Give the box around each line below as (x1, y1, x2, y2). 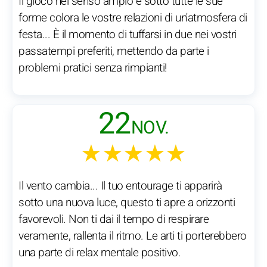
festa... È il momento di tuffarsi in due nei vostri (18, 26, 237, 44)
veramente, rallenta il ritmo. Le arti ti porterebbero (18, 228, 247, 245)
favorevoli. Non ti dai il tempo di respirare (18, 211, 209, 228)
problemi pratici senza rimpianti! (18, 60, 167, 77)
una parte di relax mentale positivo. (18, 244, 181, 262)
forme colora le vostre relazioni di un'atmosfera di (18, 10, 247, 27)
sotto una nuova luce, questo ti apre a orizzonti (18, 194, 235, 212)
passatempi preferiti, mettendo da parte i (18, 43, 209, 60)
